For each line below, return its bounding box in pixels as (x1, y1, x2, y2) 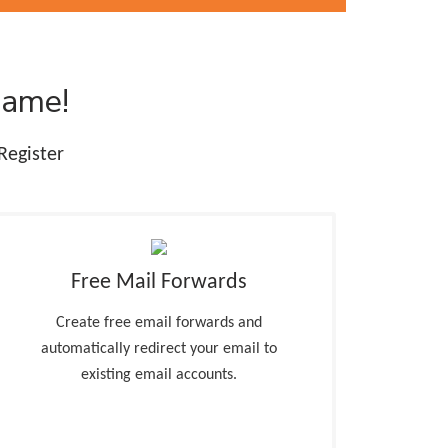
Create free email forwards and (56, 315, 263, 331)
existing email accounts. (81, 367, 238, 383)
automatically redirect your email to (41, 341, 278, 357)
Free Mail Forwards (71, 271, 248, 294)
